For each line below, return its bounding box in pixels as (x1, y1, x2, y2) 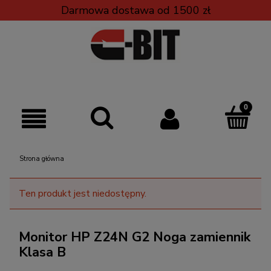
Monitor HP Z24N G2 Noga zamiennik (19, 227, 250, 246)
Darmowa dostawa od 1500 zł (60, 3, 211, 18)
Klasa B (19, 243, 66, 261)
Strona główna (19, 154, 64, 163)
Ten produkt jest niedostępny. (19, 186, 146, 200)
